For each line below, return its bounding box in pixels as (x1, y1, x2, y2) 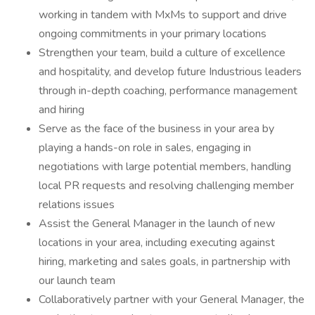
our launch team (39, 273, 115, 288)
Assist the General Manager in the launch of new (39, 216, 275, 231)
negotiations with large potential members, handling (39, 159, 291, 174)
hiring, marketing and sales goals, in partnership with (39, 254, 290, 269)
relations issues (39, 197, 115, 212)
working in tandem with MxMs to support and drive (39, 7, 287, 22)
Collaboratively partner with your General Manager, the (39, 292, 304, 307)
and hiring (39, 102, 84, 117)
